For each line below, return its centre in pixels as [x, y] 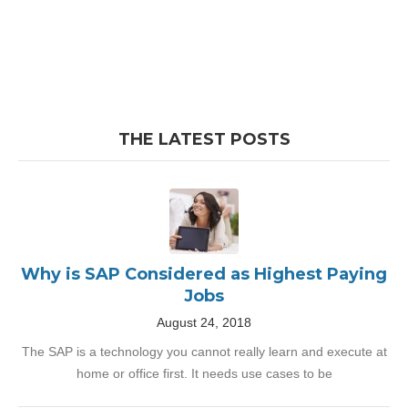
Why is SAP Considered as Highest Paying [204, 274]
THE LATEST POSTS [204, 139]
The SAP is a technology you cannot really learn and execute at [204, 352]
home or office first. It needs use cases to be [204, 373]
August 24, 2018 [204, 322]
